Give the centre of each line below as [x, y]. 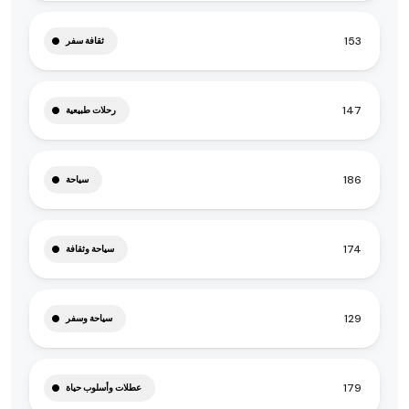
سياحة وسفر [89, 318]
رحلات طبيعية [91, 110]
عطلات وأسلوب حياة [104, 388]
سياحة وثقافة [90, 249]
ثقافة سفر [85, 41]
